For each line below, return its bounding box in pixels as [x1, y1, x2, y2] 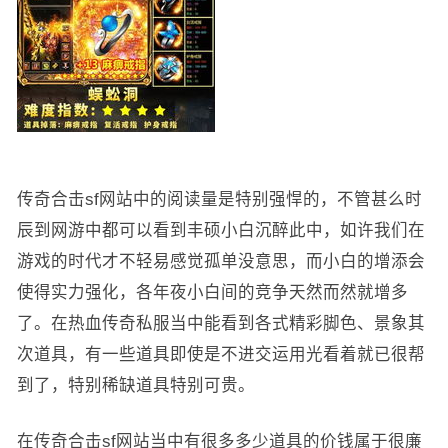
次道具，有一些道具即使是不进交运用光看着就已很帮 [16, 345, 425, 363]
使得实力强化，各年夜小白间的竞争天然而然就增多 [16, 283, 408, 301]
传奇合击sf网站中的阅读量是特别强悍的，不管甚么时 [16, 190, 422, 208]
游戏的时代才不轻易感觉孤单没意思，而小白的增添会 [16, 252, 425, 270]
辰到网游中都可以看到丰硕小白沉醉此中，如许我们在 [16, 221, 425, 239]
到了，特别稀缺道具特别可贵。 [16, 376, 255, 394]
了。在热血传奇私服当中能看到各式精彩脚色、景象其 [16, 314, 425, 332]
